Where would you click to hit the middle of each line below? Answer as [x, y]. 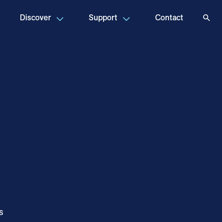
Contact [169, 18]
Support [103, 18]
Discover [35, 18]
